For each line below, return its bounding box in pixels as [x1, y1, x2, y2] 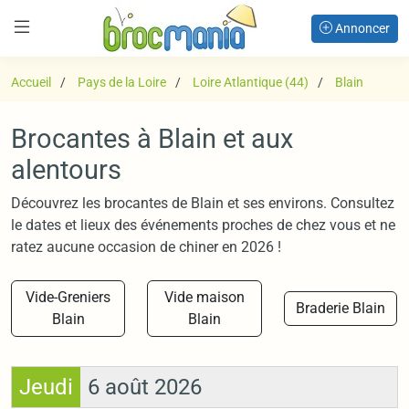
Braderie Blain [295, 299, 385, 317]
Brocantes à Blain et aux [11, 123, 293, 154]
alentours [11, 154, 121, 185]
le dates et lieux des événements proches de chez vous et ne [11, 216, 395, 234]
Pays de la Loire [78, 75, 166, 89]
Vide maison [163, 288, 245, 306]
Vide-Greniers [26, 288, 111, 306]
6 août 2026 [88, 374, 202, 400]
